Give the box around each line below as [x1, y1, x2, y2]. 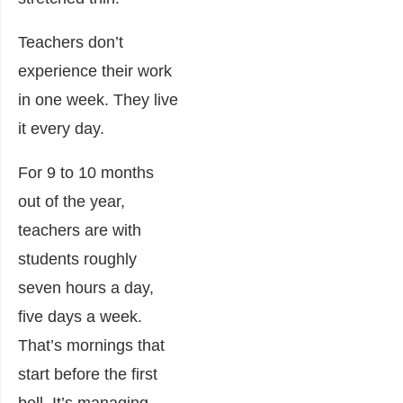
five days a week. [18, 307, 142, 326]
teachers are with [18, 220, 141, 239]
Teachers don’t [18, 32, 123, 51]
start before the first [18, 364, 157, 383]
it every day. [18, 119, 104, 138]
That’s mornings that [18, 336, 165, 354]
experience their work [18, 61, 172, 80]
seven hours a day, [18, 278, 154, 297]
